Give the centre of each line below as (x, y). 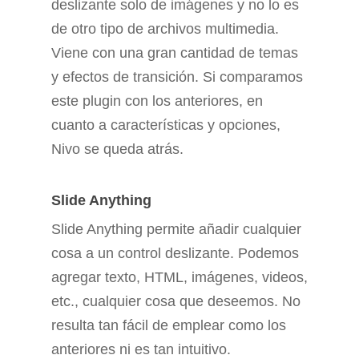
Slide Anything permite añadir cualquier (176, 230)
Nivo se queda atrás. (117, 149)
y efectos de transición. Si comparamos (177, 77)
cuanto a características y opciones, (166, 125)
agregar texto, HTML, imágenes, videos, (179, 278)
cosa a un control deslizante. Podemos (175, 254)
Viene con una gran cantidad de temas (175, 53)
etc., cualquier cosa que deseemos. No (176, 302)
